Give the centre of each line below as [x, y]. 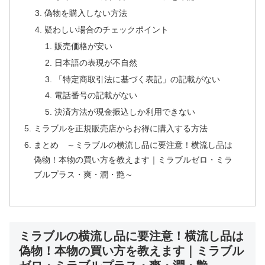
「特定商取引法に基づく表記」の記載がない [137, 79]
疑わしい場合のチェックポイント [106, 29]
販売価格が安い [83, 46]
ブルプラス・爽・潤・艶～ [84, 175]
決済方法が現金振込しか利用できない [125, 112]
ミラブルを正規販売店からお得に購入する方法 [121, 129]
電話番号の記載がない [96, 96]
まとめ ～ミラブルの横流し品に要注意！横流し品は [133, 145]
